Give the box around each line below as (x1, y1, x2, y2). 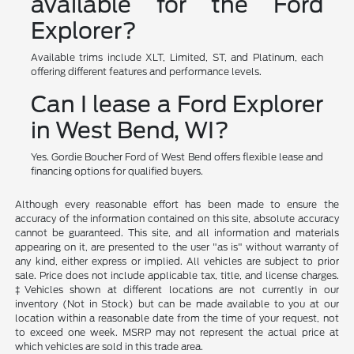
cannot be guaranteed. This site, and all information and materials (15, 226, 339, 239)
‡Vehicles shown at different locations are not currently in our (15, 283, 339, 296)
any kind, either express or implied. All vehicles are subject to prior (15, 254, 339, 267)
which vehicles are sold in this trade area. (15, 340, 204, 352)
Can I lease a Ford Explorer (30, 90, 324, 118)
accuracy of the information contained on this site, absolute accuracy (15, 212, 339, 224)
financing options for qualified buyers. (30, 164, 203, 177)
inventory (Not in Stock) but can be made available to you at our (15, 297, 339, 310)
